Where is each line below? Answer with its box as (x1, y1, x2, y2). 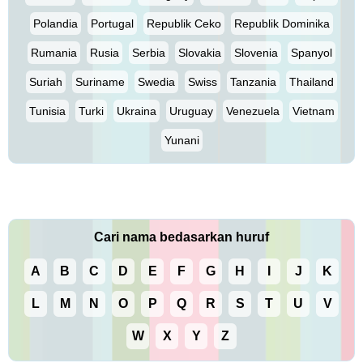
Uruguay (169, 105, 213, 117)
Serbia (132, 46, 165, 59)
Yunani (164, 134, 199, 147)
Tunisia (28, 105, 66, 117)
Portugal (91, 17, 134, 30)
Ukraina (116, 105, 156, 117)
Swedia (138, 75, 175, 88)
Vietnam (292, 105, 335, 117)
